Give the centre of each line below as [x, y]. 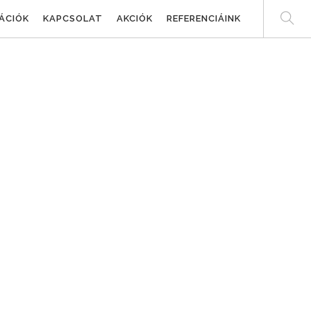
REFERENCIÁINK [204, 18]
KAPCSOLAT [73, 18]
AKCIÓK [135, 18]
